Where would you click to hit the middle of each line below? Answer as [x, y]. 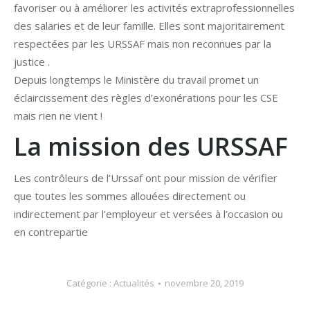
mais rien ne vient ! [58, 116]
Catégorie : [90, 283]
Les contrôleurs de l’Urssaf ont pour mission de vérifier [146, 178]
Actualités [134, 283]
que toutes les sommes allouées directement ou [130, 196]
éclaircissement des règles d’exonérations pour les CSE [146, 98]
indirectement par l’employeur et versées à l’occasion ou [148, 214]
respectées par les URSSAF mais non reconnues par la [143, 44]
